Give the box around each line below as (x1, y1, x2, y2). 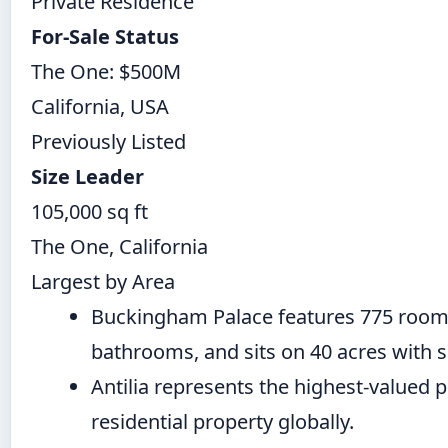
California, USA (31, 93, 169, 121)
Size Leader (31, 163, 144, 191)
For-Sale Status (31, 23, 179, 51)
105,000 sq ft (31, 198, 148, 226)
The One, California (31, 233, 208, 261)
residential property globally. (91, 408, 354, 436)
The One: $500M (31, 58, 181, 86)
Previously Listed (31, 128, 186, 156)
